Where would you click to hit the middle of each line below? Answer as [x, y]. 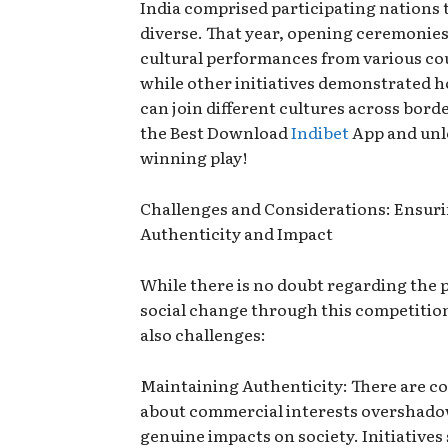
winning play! [193, 157]
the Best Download [215, 132]
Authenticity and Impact [236, 233]
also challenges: [203, 334]
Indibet [321, 132]
